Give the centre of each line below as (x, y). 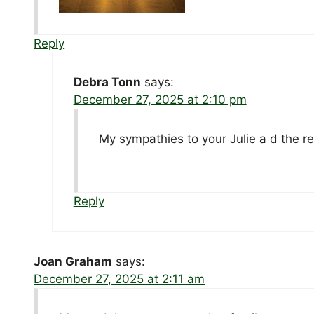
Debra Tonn (107, 82)
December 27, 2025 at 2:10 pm (160, 100)
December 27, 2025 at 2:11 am (120, 279)
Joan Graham (73, 262)
